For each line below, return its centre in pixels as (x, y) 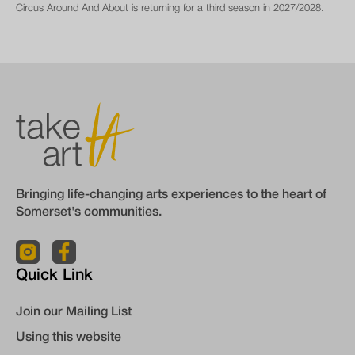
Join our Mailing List (74, 313)
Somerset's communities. (89, 213)
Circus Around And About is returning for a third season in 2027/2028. (170, 9)
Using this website (69, 338)
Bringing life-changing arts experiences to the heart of (171, 195)
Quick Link (54, 276)
